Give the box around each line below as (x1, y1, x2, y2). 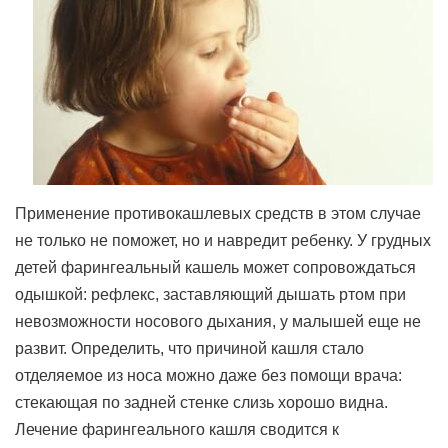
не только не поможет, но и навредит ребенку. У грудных (15, 232, 431, 249)
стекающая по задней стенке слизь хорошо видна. (15, 394, 388, 411)
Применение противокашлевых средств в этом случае (15, 205, 421, 222)
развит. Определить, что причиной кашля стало (15, 340, 364, 357)
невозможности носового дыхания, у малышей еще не (15, 313, 421, 330)
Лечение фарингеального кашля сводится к (15, 421, 339, 438)
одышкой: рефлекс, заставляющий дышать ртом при (15, 286, 406, 303)
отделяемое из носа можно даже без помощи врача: (15, 367, 402, 384)
